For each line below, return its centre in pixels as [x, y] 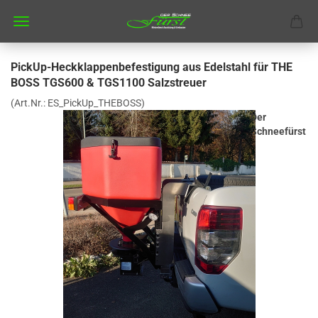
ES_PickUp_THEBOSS [94, 103]
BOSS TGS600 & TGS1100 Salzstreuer [109, 83]
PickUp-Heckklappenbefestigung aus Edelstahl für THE [152, 67]
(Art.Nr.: [29, 103]
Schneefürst [278, 131]
